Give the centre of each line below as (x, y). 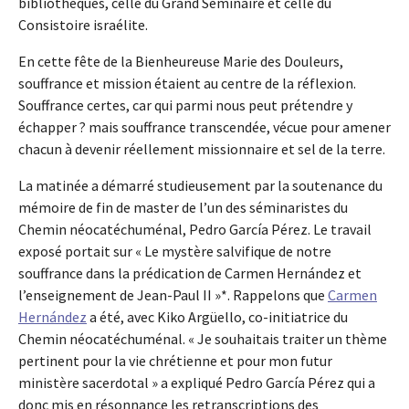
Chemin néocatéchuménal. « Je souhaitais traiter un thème (203, 339)
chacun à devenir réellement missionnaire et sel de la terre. (202, 149)
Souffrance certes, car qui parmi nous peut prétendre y (185, 105)
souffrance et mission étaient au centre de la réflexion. (187, 84)
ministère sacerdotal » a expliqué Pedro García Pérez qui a (197, 383)
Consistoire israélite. (83, 25)
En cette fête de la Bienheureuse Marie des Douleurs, (181, 62)
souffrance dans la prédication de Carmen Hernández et (190, 273)
